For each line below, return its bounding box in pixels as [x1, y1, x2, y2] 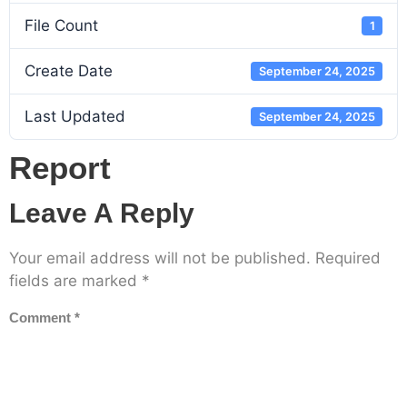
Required [315, 249, 381, 267]
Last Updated [25, 107, 125, 125]
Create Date [25, 62, 113, 80]
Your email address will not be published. [9, 249, 311, 267]
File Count [25, 16, 98, 35]
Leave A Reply [9, 198, 194, 228]
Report [9, 150, 111, 185]
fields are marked [9, 272, 142, 290]
